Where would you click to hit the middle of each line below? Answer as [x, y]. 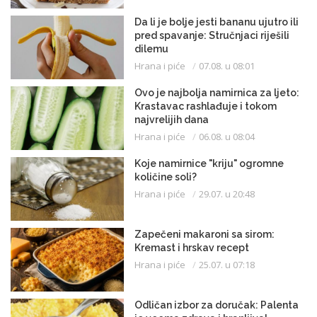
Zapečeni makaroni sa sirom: [204, 234]
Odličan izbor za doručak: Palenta [217, 305]
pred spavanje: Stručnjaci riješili [212, 35]
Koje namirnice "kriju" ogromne [209, 163]
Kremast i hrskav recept [192, 247]
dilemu [151, 48]
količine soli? [166, 177]
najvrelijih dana [172, 119]
